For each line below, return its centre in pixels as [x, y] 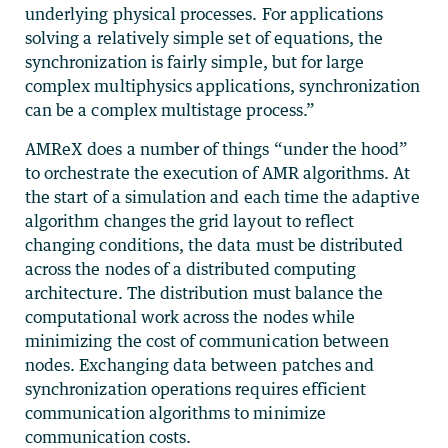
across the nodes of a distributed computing [191, 268]
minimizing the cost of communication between [207, 340]
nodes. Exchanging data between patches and [200, 364]
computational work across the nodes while [190, 316]
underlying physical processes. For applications [204, 13]
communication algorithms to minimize [175, 412]
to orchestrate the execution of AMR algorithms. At [218, 172]
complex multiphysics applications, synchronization [223, 85]
